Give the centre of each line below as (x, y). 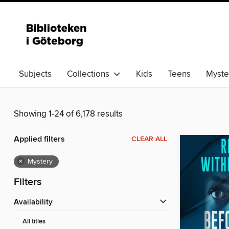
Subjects (35, 74)
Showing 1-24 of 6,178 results (68, 114)
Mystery (40, 162)
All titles (34, 222)
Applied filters (39, 140)
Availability (36, 203)
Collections (90, 74)
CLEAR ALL (149, 139)
